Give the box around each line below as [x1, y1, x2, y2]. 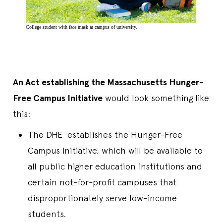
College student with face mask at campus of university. [26, 24, 137, 30]
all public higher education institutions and [28, 161, 202, 172]
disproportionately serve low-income [28, 193, 177, 204]
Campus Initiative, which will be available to [28, 145, 203, 156]
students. [28, 209, 66, 220]
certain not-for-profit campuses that [28, 177, 176, 188]
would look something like [103, 93, 209, 104]
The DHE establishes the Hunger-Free [28, 129, 182, 140]
